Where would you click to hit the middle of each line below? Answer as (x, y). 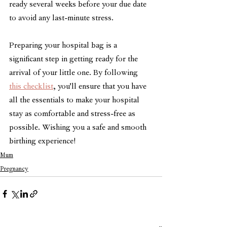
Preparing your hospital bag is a (64, 46)
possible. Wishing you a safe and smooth (79, 128)
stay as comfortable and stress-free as (73, 115)
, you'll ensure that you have (101, 87)
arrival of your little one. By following (74, 73)
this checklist (31, 87)
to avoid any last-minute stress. (61, 19)
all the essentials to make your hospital (75, 101)
